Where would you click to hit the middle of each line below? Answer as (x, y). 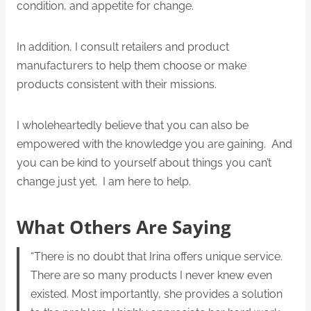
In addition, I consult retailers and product (123, 47)
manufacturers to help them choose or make (132, 66)
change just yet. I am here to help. (104, 182)
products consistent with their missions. (117, 85)
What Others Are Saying (124, 228)
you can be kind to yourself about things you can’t (144, 163)
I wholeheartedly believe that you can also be (133, 126)
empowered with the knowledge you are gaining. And (154, 144)
